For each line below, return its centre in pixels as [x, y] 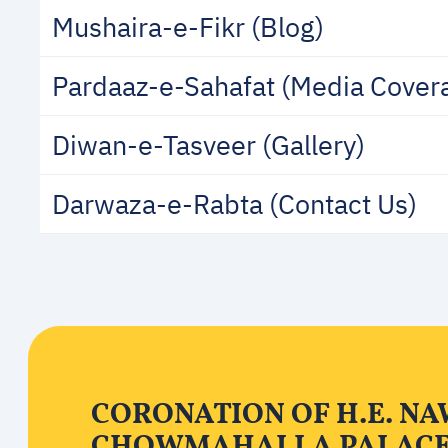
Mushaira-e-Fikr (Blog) [188, 26]
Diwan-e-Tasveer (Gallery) [208, 144]
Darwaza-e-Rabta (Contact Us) [234, 203]
